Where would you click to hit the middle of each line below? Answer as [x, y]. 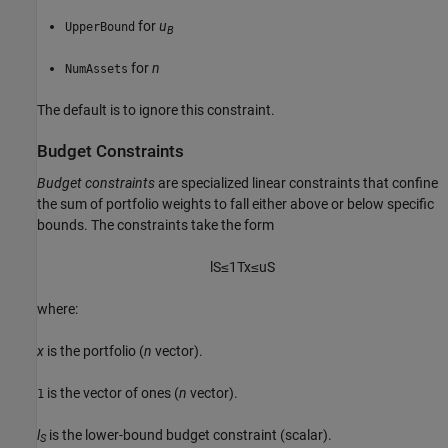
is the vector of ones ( [111, 392]
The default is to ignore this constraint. [156, 110]
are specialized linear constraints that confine [296, 182]
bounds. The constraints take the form [155, 224]
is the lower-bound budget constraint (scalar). [189, 434]
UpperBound [100, 27]
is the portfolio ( [94, 350]
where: [57, 308]
